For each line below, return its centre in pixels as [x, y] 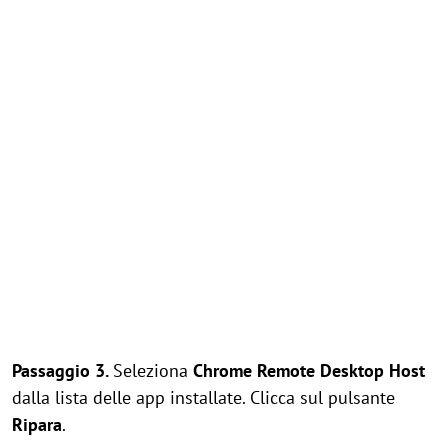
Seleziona [153, 370]
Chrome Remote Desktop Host [309, 370]
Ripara [37, 424]
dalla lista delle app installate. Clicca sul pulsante [203, 397]
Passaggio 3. [62, 370]
